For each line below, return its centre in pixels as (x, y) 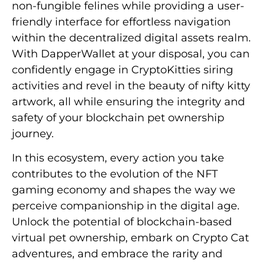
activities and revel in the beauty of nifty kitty (131, 85)
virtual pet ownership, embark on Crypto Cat (130, 238)
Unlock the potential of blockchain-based (122, 222)
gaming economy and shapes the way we (124, 190)
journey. (33, 133)
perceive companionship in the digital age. (126, 206)
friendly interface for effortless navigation (121, 22)
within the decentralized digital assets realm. (131, 38)
